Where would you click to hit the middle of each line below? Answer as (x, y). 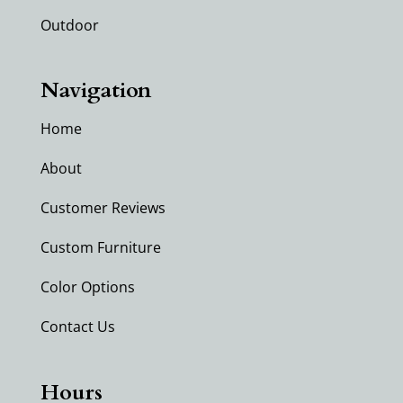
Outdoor (69, 26)
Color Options (87, 287)
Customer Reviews (103, 208)
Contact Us (77, 327)
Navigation (95, 91)
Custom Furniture (100, 248)
